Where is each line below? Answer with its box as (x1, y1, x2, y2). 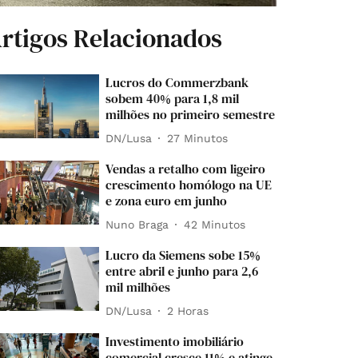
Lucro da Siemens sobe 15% (105, 246, 261, 265)
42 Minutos (184, 217, 246, 231)
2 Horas (167, 304, 209, 317)
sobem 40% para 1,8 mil (105, 89, 240, 108)
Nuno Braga (105, 217, 169, 231)
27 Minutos (167, 131, 229, 145)
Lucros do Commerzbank (105, 74, 249, 92)
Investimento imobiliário (105, 332, 245, 351)
